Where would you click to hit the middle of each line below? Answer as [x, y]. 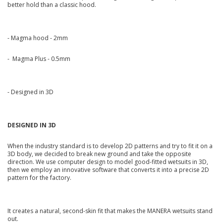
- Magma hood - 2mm [38, 38]
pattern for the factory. [39, 177]
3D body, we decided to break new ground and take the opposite [99, 154]
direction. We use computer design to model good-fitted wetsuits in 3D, [108, 162]
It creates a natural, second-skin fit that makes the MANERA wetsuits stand [110, 211]
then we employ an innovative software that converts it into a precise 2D [108, 169]
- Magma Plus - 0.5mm [39, 58]
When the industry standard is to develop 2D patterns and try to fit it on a [110, 146]
